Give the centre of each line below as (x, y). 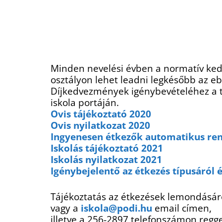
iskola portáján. (85, 103)
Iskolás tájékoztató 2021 (107, 148)
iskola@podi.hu (116, 208)
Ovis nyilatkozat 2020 (100, 125)
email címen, (182, 208)
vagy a (66, 208)
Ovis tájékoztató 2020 (101, 114)
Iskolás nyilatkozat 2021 (106, 160)
